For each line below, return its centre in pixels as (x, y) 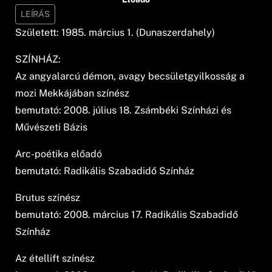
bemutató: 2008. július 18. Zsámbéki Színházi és (124, 110)
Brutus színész (48, 197)
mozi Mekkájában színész (73, 93)
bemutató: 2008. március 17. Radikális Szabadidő (127, 214)
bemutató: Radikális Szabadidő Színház (105, 171)
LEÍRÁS (35, 14)
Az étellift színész (55, 258)
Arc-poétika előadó (59, 154)
